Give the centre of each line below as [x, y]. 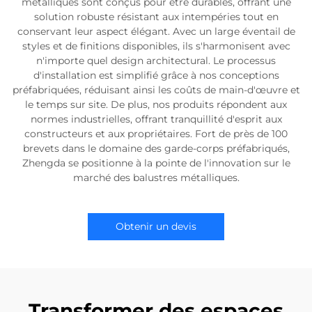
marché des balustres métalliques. [156, 178]
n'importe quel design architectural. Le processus [156, 61]
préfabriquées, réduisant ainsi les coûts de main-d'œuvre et [156, 90]
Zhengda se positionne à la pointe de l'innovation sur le [156, 163]
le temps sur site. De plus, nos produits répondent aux [156, 104]
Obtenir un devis [156, 226]
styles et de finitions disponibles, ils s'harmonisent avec [156, 46]
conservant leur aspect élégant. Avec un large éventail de [156, 31]
